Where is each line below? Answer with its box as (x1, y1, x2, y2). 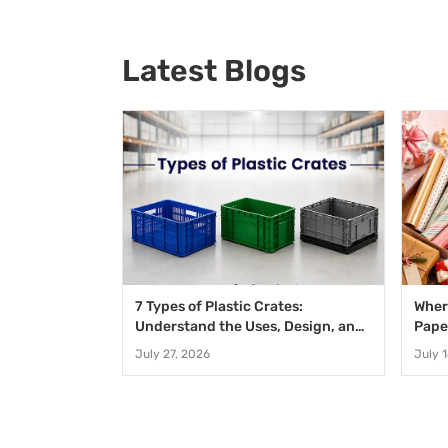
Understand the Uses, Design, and (135, 317, 364, 335)
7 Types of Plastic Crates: (135, 297, 303, 315)
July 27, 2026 (135, 346, 210, 361)
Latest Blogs (122, 52, 306, 89)
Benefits (135, 337, 192, 355)
